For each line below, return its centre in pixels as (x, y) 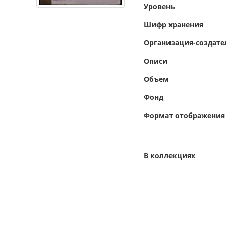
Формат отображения (184, 115)
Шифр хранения (174, 24)
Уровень (159, 6)
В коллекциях (169, 156)
